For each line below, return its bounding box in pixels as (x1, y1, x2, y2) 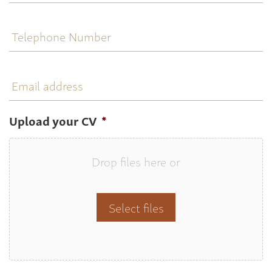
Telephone (9, 12, 68, 32)
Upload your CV (9, 110, 97, 130)
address (9, 75, 55, 95)
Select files (108, 197, 164, 217)
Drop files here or (92, 151, 180, 171)
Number (9, 27, 56, 46)
